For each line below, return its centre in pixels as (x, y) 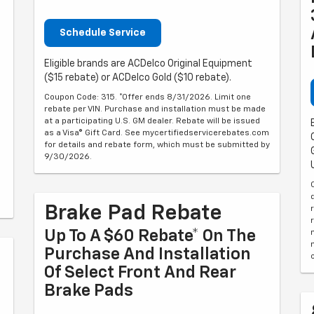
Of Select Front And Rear (140, 273)
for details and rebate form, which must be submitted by (157, 145)
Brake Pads (89, 291)
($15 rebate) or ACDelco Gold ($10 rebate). (138, 78)
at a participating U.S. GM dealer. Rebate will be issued (152, 121)
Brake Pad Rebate (133, 214)
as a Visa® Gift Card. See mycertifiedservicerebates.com (157, 133)
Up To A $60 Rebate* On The (150, 236)
